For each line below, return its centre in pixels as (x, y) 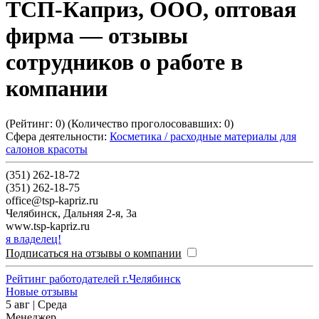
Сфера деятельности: (56, 136)
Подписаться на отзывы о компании (94, 253)
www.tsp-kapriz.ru (48, 226)
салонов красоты (47, 149)
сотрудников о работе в (124, 62)
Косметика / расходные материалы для (203, 136)
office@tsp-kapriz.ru (52, 200)
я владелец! (33, 239)
